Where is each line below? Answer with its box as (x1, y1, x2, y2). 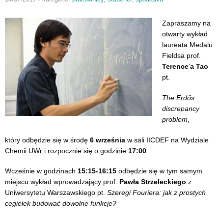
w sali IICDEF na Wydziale (125, 136, 209, 144)
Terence (162, 62, 189, 71)
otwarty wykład (162, 30, 208, 38)
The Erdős (162, 94, 194, 102)
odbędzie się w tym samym (116, 167, 202, 175)
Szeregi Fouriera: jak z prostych (107, 189, 206, 197)
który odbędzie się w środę (5, 136, 90, 144)
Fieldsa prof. (162, 52, 201, 60)
